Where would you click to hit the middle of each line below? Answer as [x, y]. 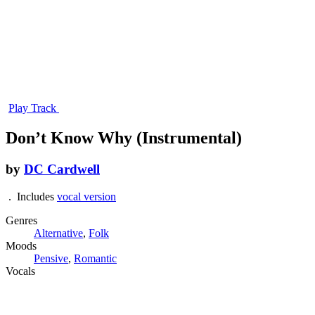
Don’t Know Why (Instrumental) [124, 137]
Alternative [58, 233]
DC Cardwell [62, 169]
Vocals [20, 271]
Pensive [51, 258]
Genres [21, 220]
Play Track [32, 108]
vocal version [86, 196]
